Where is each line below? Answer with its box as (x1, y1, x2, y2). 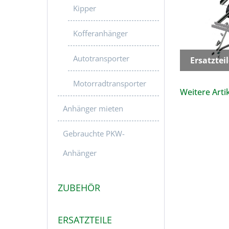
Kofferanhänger (73, 28, 128, 38)
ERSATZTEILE (58, 214, 112, 226)
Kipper (73, 3, 96, 13)
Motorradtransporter (73, 78, 146, 88)
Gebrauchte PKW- (63, 128, 125, 139)
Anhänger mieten (63, 103, 123, 113)
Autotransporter (73, 53, 129, 63)
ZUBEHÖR (58, 181, 100, 194)
